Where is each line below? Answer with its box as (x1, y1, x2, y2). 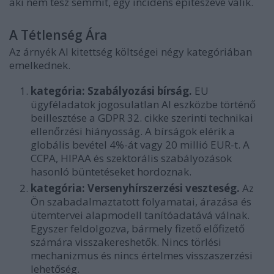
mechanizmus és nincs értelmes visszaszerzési (31, 248, 253, 263)
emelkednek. (9, 58, 70, 73)
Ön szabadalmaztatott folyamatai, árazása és (31, 194, 251, 209)
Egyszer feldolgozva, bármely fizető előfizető (31, 221, 245, 236)
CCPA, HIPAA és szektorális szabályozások (31, 151, 232, 166)
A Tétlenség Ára (9, 26, 107, 44)
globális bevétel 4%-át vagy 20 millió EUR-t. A (31, 138, 250, 152)
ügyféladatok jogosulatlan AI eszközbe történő (31, 97, 256, 112)
